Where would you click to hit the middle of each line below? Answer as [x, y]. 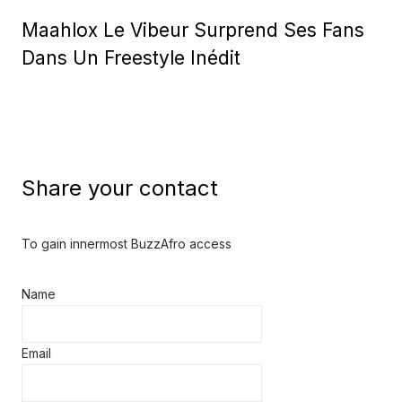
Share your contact [120, 188]
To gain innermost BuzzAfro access [127, 244]
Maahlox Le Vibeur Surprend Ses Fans [193, 30]
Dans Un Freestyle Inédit [131, 58]
